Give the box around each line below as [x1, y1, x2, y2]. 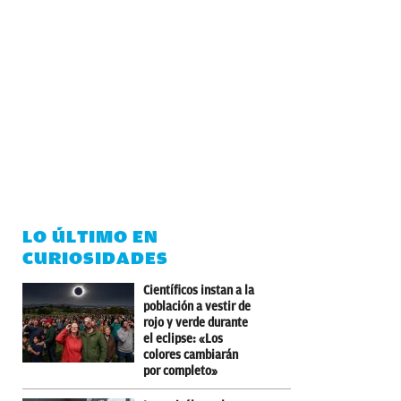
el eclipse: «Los [143, 331, 223, 346]
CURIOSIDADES [22, 247, 168, 269]
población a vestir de [143, 299, 251, 313]
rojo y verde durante [143, 315, 248, 329]
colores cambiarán [143, 347, 238, 362]
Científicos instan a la [143, 283, 254, 297]
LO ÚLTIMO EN [22, 226, 158, 247]
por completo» [143, 363, 218, 378]
